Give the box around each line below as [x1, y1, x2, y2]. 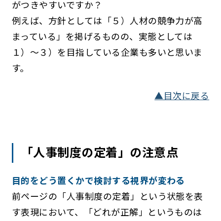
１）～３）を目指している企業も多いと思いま [11, 45, 203, 59]
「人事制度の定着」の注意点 [21, 143, 179, 161]
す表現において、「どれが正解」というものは [11, 205, 202, 219]
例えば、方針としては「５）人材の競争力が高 [11, 14, 203, 27]
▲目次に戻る [154, 89, 210, 102]
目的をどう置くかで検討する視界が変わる [11, 174, 185, 187]
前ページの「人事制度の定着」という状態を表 [11, 189, 203, 203]
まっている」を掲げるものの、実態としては [11, 30, 193, 43]
